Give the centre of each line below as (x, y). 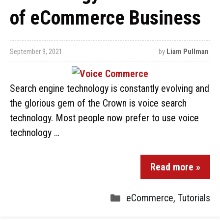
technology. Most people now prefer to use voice (104, 118)
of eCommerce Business (105, 18)
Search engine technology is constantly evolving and (110, 88)
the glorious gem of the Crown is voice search (98, 103)
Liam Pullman (187, 52)
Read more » (175, 167)
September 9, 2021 (36, 52)
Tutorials (194, 198)
